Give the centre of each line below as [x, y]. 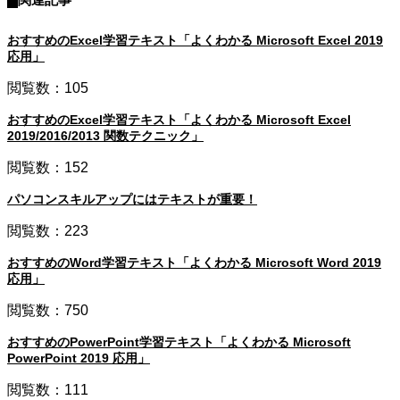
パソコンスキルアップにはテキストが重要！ [132, 200]
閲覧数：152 [48, 168]
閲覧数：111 [48, 390]
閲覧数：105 [48, 88]
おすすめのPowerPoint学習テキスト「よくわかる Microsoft [179, 342]
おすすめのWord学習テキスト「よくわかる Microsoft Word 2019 [194, 263]
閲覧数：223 [48, 231]
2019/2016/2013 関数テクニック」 [105, 136]
